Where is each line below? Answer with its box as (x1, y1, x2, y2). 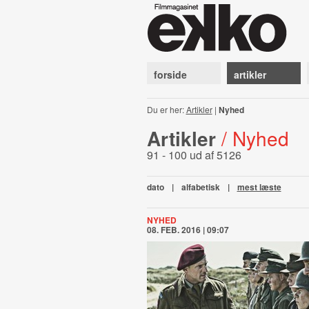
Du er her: (146, 103, 186, 115)
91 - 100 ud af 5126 (146, 147, 241, 163)
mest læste (237, 181, 281, 193)
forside (153, 68, 187, 81)
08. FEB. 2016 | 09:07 (146, 223, 229, 236)
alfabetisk (181, 181, 220, 193)
